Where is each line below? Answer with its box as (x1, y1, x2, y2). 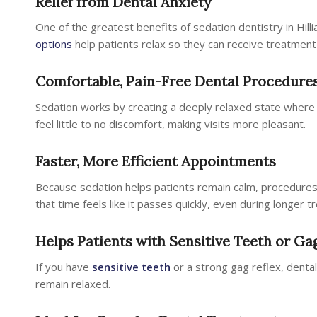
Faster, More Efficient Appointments (35, 152, 276, 170)
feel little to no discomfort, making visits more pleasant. (35, 117, 306, 131)
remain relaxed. (35, 276, 110, 291)
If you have (35, 259, 92, 274)
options (35, 37, 72, 52)
